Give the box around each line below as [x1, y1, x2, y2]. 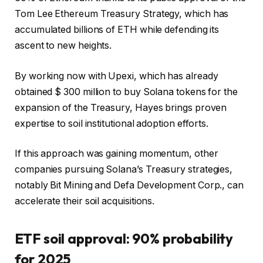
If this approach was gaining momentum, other [15, 148, 218, 160]
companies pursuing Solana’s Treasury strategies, [15, 164, 233, 176]
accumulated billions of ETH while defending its [15, 24, 220, 36]
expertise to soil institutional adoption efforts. [15, 117, 209, 129]
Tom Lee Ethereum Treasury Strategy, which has [15, 8, 229, 20]
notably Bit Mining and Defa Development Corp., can [15, 180, 244, 191]
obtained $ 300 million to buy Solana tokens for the [15, 86, 238, 97]
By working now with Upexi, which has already [15, 70, 218, 82]
